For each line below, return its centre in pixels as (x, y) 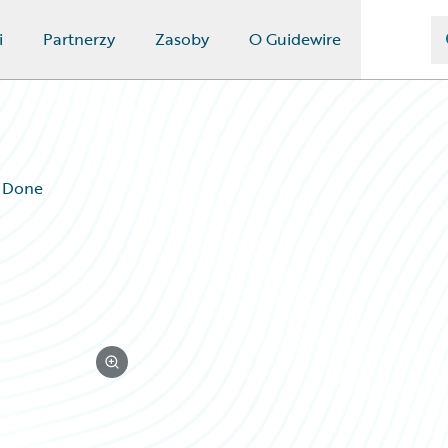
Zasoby (181, 39)
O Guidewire (294, 39)
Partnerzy (78, 39)
